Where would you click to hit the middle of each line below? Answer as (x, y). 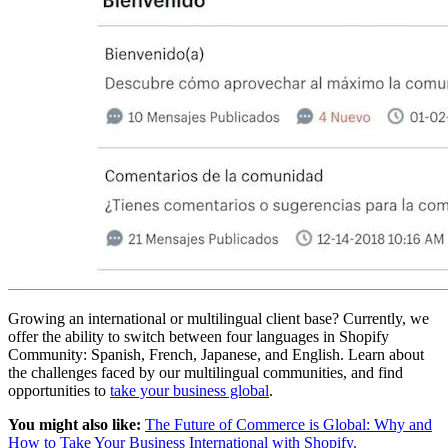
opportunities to (59, 391)
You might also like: (76, 425)
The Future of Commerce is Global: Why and (288, 425)
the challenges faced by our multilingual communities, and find (205, 373)
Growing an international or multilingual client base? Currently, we (218, 319)
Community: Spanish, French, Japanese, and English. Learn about (216, 355)
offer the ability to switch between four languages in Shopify (198, 337)
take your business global (189, 391)
